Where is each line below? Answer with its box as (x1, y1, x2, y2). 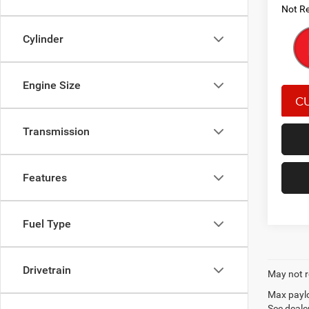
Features (23, 171, 67, 184)
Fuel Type (23, 217, 71, 230)
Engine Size (23, 79, 81, 92)
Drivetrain (23, 263, 71, 277)
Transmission (23, 125, 90, 138)
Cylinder (23, 32, 63, 46)
